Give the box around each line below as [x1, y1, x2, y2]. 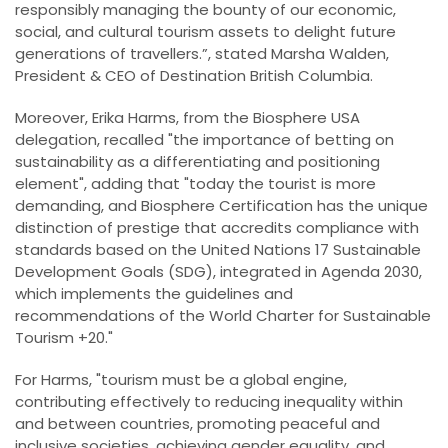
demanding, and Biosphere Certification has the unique [15, 194, 428, 216]
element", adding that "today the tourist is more [15, 172, 376, 194]
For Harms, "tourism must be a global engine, [15, 368, 347, 390]
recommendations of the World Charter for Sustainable [15, 304, 431, 326]
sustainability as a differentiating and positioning [15, 150, 380, 172]
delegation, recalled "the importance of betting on [15, 128, 394, 150]
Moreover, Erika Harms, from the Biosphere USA [15, 106, 360, 128]
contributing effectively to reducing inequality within [15, 390, 403, 412]
